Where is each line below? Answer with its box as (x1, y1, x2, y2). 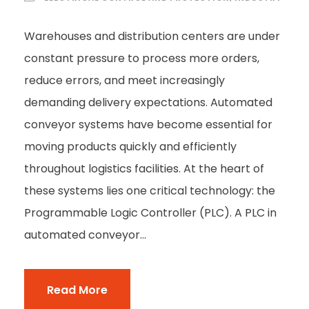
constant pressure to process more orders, (24, 50, 259, 66)
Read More (47, 281, 108, 298)
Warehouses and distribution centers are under (24, 28, 280, 44)
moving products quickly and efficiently (24, 138, 237, 154)
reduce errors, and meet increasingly (24, 72, 225, 88)
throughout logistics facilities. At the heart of (24, 160, 264, 177)
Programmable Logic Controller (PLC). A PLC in (24, 204, 277, 221)
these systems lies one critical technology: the (24, 182, 275, 199)
